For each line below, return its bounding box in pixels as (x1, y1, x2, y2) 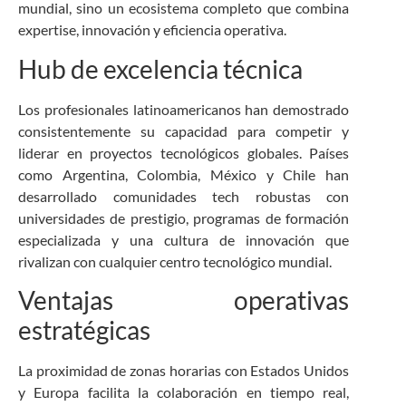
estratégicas (18, 314, 150, 345)
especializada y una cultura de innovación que (18, 230, 350, 248)
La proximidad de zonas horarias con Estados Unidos (18, 361, 350, 379)
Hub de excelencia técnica (18, 53, 303, 84)
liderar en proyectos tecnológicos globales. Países (18, 143, 350, 161)
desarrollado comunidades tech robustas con (18, 187, 350, 205)
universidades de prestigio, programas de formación (18, 208, 350, 227)
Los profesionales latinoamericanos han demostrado (18, 100, 350, 118)
